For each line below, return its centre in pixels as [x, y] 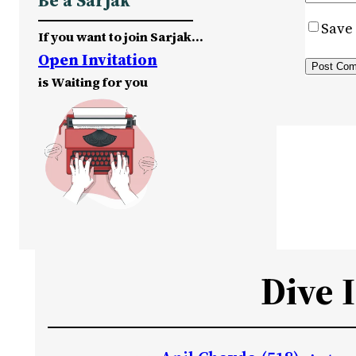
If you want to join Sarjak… [121, 36]
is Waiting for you [93, 81]
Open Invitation [98, 59]
